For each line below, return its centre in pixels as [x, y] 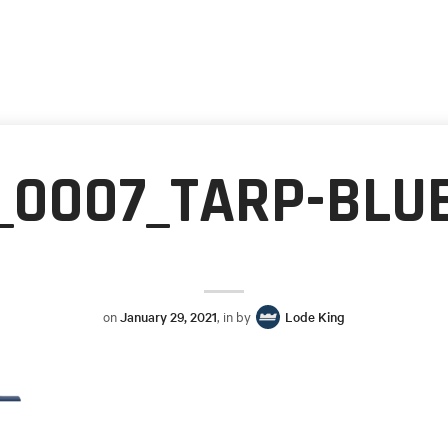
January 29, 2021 [168, 317]
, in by [235, 316]
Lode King [315, 317]
